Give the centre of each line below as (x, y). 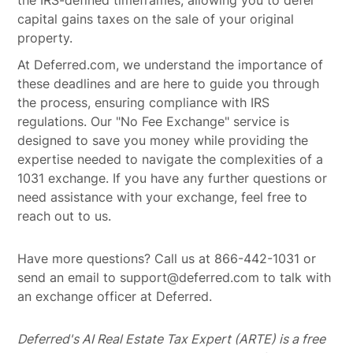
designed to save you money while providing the (163, 140)
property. (45, 38)
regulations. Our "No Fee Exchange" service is (154, 121)
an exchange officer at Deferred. (115, 296)
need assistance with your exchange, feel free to (163, 197)
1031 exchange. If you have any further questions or (173, 178)
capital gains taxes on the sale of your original (156, 19)
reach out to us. (65, 216)
